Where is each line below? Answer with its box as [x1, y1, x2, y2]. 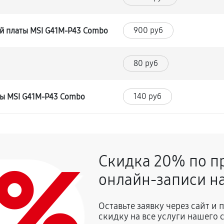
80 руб [133, 58, 158, 68]
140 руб [133, 91, 162, 101]
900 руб [133, 25, 163, 35]
